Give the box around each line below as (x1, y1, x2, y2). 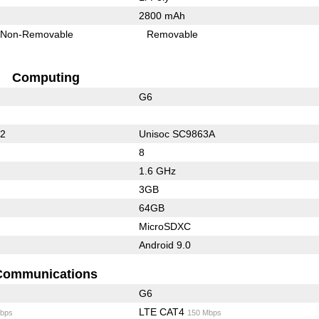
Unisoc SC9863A (138, 127, 215, 140)
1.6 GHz (138, 164, 176, 177)
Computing (11, 70, 80, 85)
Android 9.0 (138, 239, 191, 251)
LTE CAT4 (138, 305, 187, 318)
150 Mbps (187, 308, 221, 317)
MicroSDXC (138, 220, 191, 232)
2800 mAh (138, 9, 185, 21)
